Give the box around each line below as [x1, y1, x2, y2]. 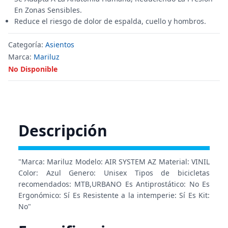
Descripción [18, 120, 107, 141]
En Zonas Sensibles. [14, 5, 82, 15]
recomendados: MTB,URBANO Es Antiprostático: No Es [18, 179, 210, 189]
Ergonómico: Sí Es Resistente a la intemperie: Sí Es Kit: [18, 190, 210, 200]
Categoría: [8, 40, 45, 49]
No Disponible [8, 64, 58, 74]
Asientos [45, 40, 74, 49]
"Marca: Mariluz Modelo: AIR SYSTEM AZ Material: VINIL [18, 157, 210, 166]
